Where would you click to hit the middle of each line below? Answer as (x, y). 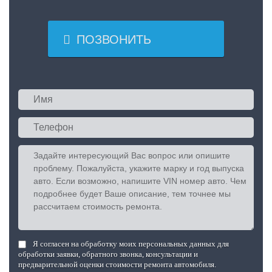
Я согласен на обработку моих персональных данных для (131, 244)
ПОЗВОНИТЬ (127, 39)
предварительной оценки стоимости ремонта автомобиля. (117, 264)
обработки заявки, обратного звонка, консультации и (108, 254)
